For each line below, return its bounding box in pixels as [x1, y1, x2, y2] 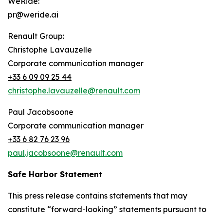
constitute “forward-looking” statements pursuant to [8, 204, 206, 215]
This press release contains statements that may [8, 191, 187, 201]
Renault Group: [8, 31, 64, 41]
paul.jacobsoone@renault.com [8, 148, 123, 158]
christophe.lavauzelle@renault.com [8, 86, 140, 96]
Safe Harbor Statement [8, 169, 102, 180]
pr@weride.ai [8, 10, 58, 20]
